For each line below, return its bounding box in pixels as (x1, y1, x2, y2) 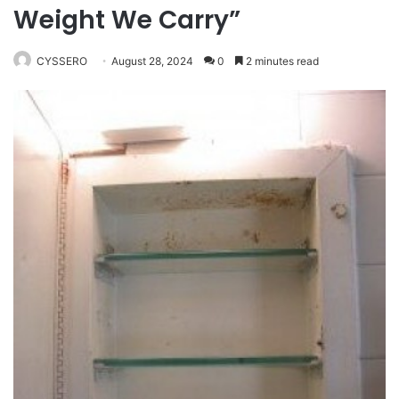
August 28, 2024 (111, 54, 193, 68)
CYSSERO (37, 54, 87, 68)
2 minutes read (243, 54, 319, 68)
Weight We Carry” (13, 3, 240, 37)
